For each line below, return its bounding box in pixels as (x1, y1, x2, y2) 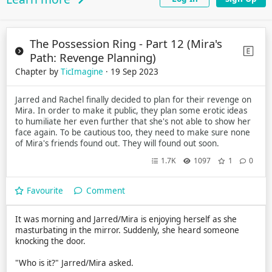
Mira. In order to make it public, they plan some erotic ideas (15, 105, 247, 117)
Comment (86, 185, 125, 197)
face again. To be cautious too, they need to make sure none (15, 127, 250, 138)
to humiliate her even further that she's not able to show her (15, 116, 251, 127)
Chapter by (15, 66, 61, 78)
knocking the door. (15, 236, 86, 247)
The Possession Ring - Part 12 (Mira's (29, 35, 222, 51)
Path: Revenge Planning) (29, 49, 156, 65)
